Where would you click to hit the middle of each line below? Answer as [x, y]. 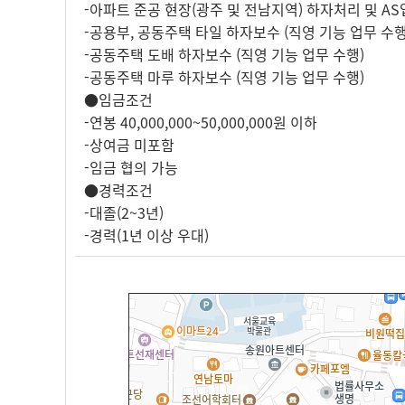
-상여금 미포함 [129, 144]
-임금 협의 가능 [131, 167]
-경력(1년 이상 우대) [146, 235]
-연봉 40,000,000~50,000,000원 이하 [201, 122]
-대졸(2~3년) [124, 212]
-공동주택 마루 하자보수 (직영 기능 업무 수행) [224, 76]
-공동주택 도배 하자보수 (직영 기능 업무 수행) [224, 54]
